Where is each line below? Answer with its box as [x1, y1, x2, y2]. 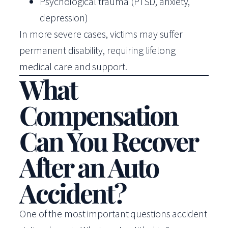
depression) [40, 11, 88, 24]
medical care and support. [19, 60, 127, 73]
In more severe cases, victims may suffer [19, 27, 183, 40]
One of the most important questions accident [19, 207, 207, 220]
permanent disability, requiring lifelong [19, 44, 176, 56]
